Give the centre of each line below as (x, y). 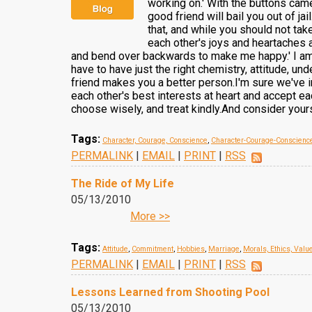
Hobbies (191, 249)
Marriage (224, 249)
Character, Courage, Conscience (155, 140)
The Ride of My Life (123, 184)
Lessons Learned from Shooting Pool (170, 292)
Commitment (153, 249)
